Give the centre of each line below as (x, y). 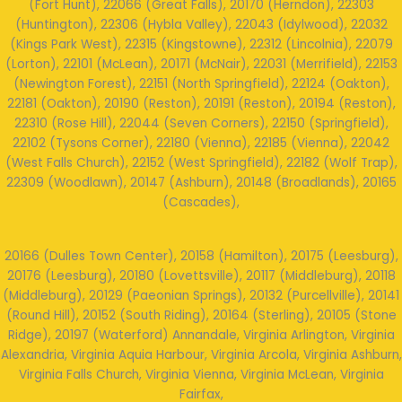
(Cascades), (201, 203)
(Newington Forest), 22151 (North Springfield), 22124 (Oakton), (201, 84)
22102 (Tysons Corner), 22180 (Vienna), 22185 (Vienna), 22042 (201, 144)
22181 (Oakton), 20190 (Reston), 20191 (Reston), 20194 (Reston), (201, 104)
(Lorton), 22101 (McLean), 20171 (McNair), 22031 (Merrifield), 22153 (201, 65)
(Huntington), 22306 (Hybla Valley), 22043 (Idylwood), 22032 (201, 25)
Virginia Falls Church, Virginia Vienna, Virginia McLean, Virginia (201, 375)
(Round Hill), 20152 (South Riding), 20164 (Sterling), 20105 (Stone (201, 316)
